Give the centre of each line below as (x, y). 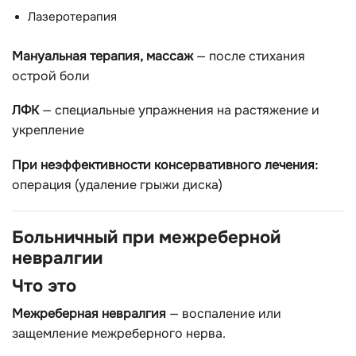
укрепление (48, 130)
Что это (44, 285)
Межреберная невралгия (89, 313)
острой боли (51, 75)
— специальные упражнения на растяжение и (179, 110)
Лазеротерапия (72, 17)
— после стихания (249, 56)
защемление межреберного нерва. (119, 333)
